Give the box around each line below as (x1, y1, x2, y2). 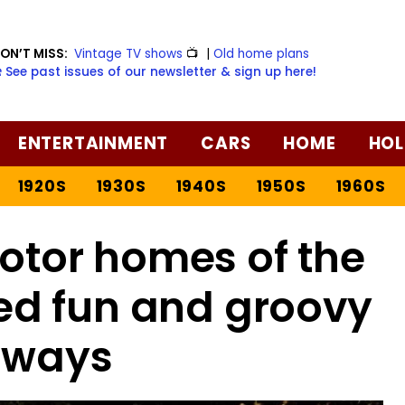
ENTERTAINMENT (17, 130, 169, 155)
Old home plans (213, 44, 310, 62)
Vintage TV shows (74, 44, 184, 62)
